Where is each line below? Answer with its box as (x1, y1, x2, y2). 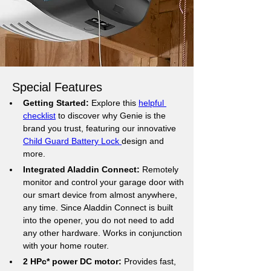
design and (122, 136, 166, 146)
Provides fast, (124, 256, 178, 266)
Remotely (140, 165, 181, 174)
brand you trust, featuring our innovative (23, 123, 178, 133)
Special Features (12, 80, 102, 94)
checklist (23, 111, 56, 120)
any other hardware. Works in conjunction (23, 228, 184, 238)
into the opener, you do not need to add (23, 215, 177, 225)
